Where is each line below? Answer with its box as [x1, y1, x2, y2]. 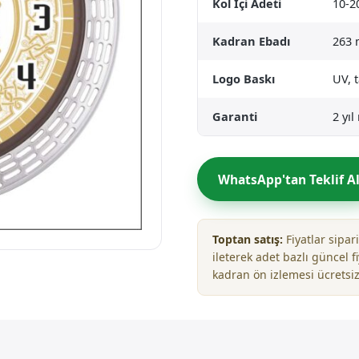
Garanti [212, 108, 257, 124]
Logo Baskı [212, 71, 275, 87]
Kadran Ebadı [212, 33, 290, 49]
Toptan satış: [212, 232, 283, 247]
